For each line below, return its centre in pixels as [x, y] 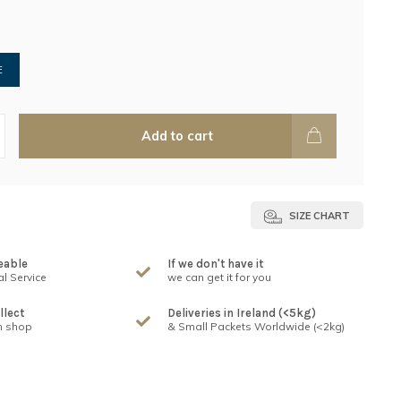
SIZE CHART [318, 215]
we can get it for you [220, 277]
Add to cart [178, 136]
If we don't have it [216, 264]
